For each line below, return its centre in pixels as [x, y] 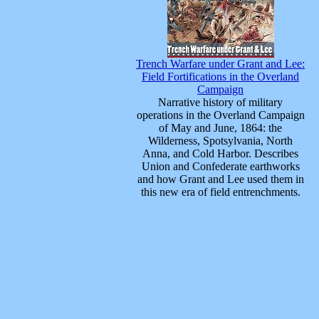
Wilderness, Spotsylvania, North [220, 141]
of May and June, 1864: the [220, 128]
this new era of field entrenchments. [220, 192]
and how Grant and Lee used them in [220, 179]
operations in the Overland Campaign [220, 115]
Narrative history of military [220, 102]
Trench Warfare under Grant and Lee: [220, 64]
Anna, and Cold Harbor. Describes [220, 153]
